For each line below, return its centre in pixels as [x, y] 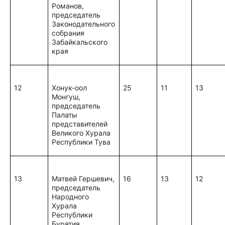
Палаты [65, 115]
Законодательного [84, 24]
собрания [68, 33]
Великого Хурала [81, 133]
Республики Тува [81, 142]
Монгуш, [66, 97]
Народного [71, 197]
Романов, [68, 6]
